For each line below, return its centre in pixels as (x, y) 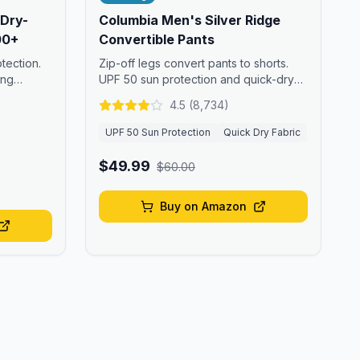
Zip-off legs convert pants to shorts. (194, 63)
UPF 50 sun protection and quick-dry (196, 79)
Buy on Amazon (203, 206)
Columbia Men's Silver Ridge (190, 20)
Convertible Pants (157, 39)
